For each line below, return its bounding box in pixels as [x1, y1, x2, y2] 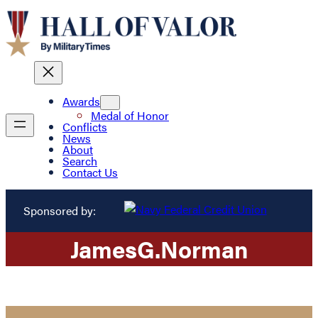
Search [62, 153, 97, 170]
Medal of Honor [91, 107, 169, 124]
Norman [160, 231, 248, 265]
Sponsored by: [23, 202, 96, 219]
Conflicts [62, 119, 107, 136]
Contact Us [62, 164, 118, 181]
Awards [62, 93, 100, 110]
